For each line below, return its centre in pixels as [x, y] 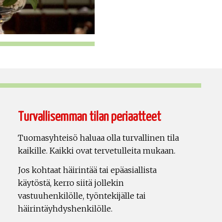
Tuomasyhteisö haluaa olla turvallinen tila [98, 138]
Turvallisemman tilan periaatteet [89, 117]
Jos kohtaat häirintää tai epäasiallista [87, 170]
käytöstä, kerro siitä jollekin [71, 183]
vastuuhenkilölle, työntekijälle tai [82, 196]
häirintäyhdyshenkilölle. [65, 209]
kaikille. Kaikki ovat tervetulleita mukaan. [97, 151]
